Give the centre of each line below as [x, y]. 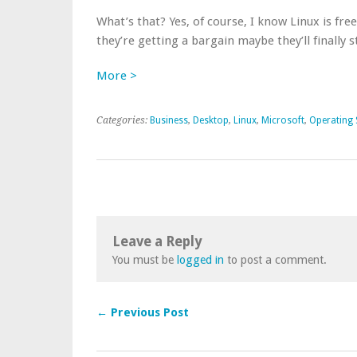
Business [169, 120]
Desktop [211, 120]
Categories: [123, 120]
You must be [145, 260]
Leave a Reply [157, 241]
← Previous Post [143, 312]
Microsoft [283, 120]
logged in [200, 260]
